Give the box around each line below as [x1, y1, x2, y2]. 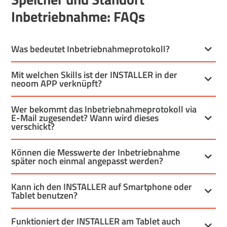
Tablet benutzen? [11, 188, 78, 203]
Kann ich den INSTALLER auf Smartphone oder [11, 180, 193, 194]
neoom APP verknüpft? [11, 77, 102, 91]
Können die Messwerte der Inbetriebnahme [11, 145, 180, 160]
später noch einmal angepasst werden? [11, 154, 164, 168]
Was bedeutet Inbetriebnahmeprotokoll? [11, 42, 170, 56]
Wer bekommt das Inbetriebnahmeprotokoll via [11, 102, 197, 117]
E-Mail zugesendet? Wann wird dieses [11, 111, 159, 125]
